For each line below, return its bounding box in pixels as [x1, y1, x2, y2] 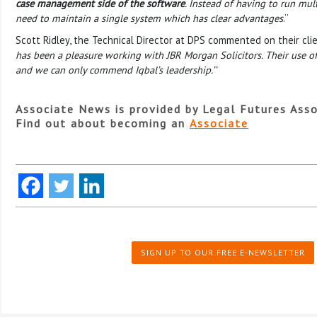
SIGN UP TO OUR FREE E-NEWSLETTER [140, 246, 305, 258]
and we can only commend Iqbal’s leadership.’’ [16, 62, 219, 76]
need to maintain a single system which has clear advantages [16, 11, 283, 25]
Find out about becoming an [16, 115, 190, 130]
